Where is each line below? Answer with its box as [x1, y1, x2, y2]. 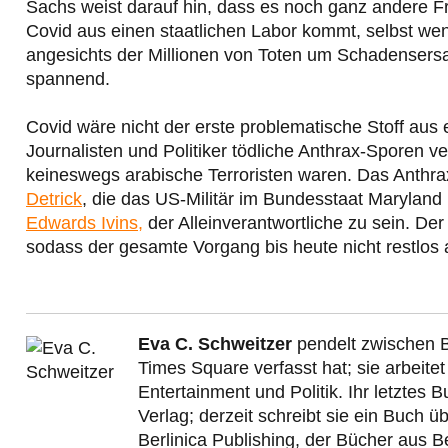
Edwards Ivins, [26, 213, 143, 234]
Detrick [26, 189, 82, 210]
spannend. [26, 69, 110, 90]
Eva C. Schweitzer [138, 334, 292, 355]
